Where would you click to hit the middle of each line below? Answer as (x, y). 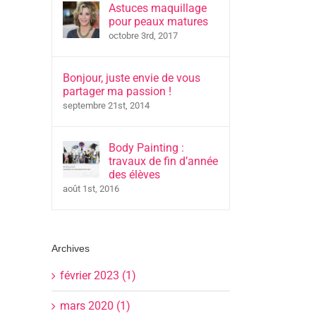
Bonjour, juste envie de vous (132, 78)
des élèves (134, 175)
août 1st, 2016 (91, 189)
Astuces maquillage (158, 8)
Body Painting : (146, 148)
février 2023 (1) (98, 275)
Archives (71, 248)
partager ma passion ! (117, 91)
